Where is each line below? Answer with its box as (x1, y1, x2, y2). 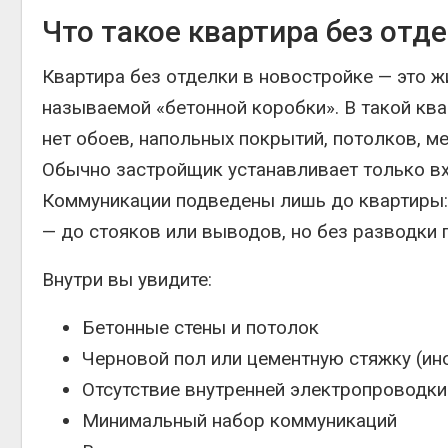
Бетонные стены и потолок (82, 316, 319, 339)
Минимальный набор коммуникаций (82, 409, 397, 432)
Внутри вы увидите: (42, 268, 212, 291)
